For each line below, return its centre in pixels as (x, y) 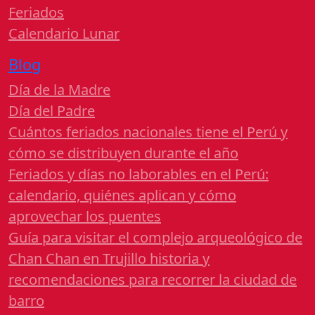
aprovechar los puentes (85, 217)
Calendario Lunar (64, 34)
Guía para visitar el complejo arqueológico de (155, 238)
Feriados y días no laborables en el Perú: (139, 174)
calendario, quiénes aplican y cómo (122, 195)
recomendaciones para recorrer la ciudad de (153, 280)
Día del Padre (52, 111)
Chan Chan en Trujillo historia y (109, 259)
